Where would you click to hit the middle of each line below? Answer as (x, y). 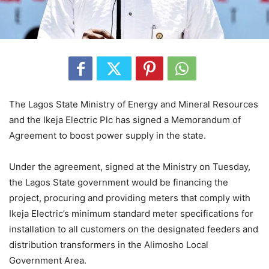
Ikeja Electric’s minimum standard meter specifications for (131, 214)
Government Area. (48, 261)
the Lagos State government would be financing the (119, 183)
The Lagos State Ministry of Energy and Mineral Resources (134, 104)
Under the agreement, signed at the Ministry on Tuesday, (130, 167)
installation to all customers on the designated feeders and (134, 229)
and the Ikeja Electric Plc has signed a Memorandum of (125, 120)
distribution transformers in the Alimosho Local (109, 245)
